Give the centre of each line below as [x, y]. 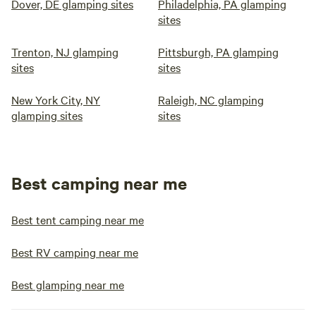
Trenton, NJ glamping [65, 51]
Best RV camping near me [75, 252]
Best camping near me [99, 183]
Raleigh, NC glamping [211, 99]
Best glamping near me [68, 284]
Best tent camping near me [78, 219]
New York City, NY [56, 99]
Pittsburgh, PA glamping [218, 51]
